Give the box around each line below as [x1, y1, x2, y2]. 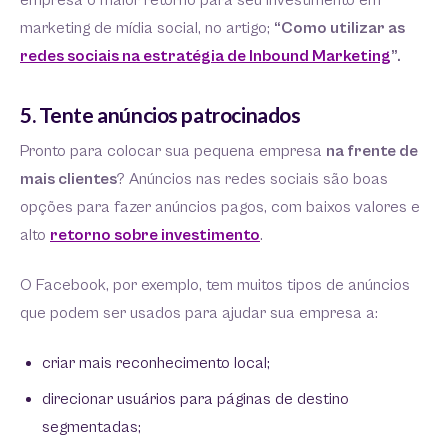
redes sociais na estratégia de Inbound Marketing [20, 46, 391, 66]
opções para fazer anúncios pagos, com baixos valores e [20, 197, 420, 217]
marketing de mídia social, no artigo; [20, 18, 274, 38]
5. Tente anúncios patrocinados [20, 101, 301, 127]
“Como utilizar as [274, 18, 405, 38]
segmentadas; [42, 417, 141, 437]
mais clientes [20, 169, 117, 189]
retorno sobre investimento [50, 225, 260, 245]
